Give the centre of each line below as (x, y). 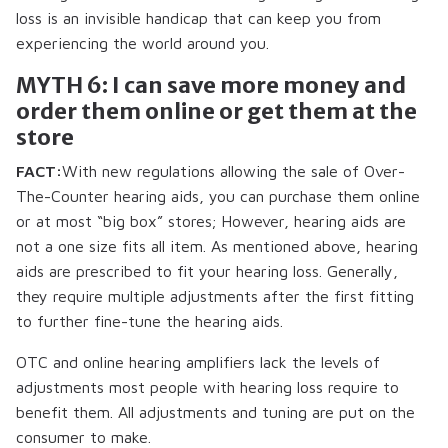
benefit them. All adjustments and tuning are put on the (215, 412)
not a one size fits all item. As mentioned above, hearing (217, 246)
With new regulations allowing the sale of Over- (233, 171)
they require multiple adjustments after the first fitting (215, 296)
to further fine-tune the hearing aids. (149, 321)
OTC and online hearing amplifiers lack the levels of (198, 362)
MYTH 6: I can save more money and (211, 84)
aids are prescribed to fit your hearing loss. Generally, (207, 271)
